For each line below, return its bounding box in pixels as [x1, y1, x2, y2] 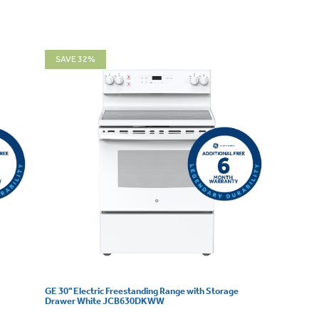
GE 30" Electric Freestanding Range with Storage [44, 286, 239, 297]
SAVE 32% [55, 53, 95, 64]
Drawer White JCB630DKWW [44, 296, 164, 307]
